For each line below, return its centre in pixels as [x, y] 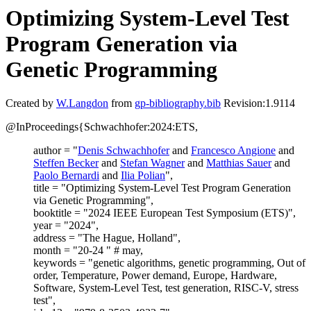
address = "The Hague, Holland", [107, 238]
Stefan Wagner [152, 163]
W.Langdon [82, 103]
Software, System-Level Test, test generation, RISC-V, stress [166, 288]
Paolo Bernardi [66, 176]
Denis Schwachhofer [124, 151]
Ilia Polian [143, 176]
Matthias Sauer [239, 163]
